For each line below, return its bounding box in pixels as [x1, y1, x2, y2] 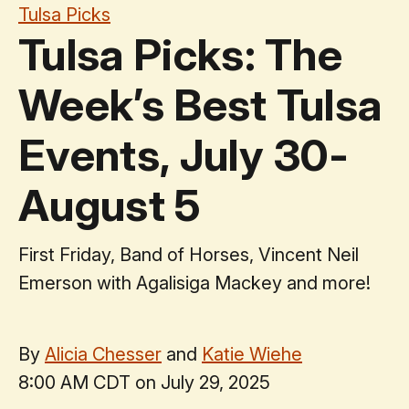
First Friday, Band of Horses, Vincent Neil [18, 243, 359, 266]
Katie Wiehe [202, 342, 302, 365]
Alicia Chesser [45, 342, 162, 365]
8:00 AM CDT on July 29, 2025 [18, 371, 270, 393]
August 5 [18, 177, 201, 232]
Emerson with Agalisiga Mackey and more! [18, 271, 371, 294]
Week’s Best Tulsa [18, 77, 383, 131]
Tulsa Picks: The [18, 26, 343, 81]
